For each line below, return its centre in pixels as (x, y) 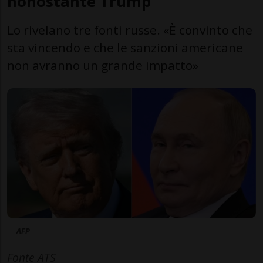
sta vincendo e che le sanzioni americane (125, 47)
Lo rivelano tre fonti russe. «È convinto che (130, 30)
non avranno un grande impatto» (103, 65)
